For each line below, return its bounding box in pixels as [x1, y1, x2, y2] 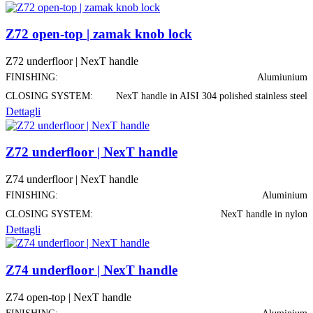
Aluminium [262, 189, 307, 201]
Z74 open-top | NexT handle [6, 291, 131, 303]
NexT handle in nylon [221, 208, 307, 219]
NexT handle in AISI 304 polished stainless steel [116, 91, 307, 102]
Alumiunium [257, 72, 307, 83]
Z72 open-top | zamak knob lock [6, 27, 192, 42]
